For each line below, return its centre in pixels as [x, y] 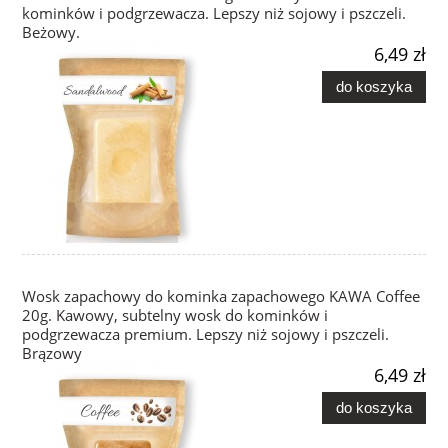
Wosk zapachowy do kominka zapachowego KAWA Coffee [221, 297]
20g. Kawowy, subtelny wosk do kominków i [175, 316]
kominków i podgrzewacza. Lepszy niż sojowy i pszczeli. [214, 14]
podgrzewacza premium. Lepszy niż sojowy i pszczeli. [205, 335]
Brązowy [52, 354]
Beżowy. [51, 33]
